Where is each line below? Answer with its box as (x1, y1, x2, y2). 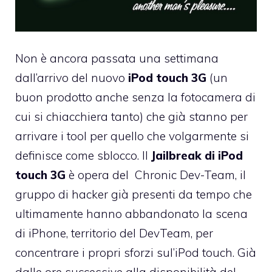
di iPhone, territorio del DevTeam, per (15, 226, 213, 241)
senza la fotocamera (132, 90, 242, 105)
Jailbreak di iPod (151, 148, 243, 163)
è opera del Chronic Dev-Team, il (66, 168, 246, 183)
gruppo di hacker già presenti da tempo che (15, 187, 252, 202)
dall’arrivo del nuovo (15, 70, 128, 86)
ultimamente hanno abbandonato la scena (15, 206, 248, 222)
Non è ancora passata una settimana (15, 51, 219, 66)
